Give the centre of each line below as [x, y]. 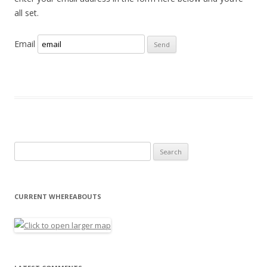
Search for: [34, 149]
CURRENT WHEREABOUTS [58, 196]
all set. [27, 13]
